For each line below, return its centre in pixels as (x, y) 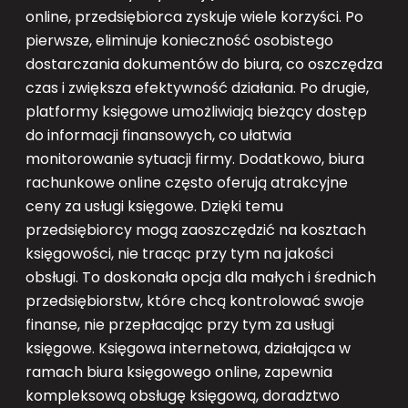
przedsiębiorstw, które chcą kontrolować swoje (195, 301)
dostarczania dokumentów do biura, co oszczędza (204, 65)
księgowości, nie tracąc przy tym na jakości (179, 254)
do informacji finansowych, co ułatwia (158, 136)
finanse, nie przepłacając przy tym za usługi (180, 325)
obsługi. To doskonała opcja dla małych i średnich (201, 278)
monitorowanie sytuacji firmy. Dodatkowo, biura (195, 159)
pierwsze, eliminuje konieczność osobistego (179, 41)
